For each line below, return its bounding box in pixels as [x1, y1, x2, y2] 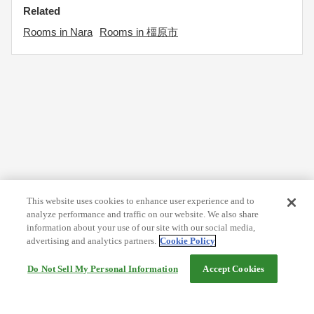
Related [23, 5, 60, 17]
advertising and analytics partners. [27, 235, 157, 246]
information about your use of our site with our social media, [27, 222, 256, 233]
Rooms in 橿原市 [100, 26, 178, 38]
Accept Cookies [203, 264, 265, 274]
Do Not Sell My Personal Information [27, 264, 178, 274]
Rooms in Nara [23, 26, 93, 38]
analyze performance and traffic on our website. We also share [27, 209, 259, 219]
